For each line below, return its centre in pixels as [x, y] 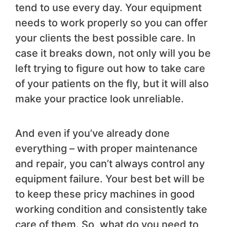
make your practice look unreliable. [100, 99]
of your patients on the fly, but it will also [112, 84]
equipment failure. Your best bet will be [110, 179]
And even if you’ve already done [92, 134]
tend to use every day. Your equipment [108, 8]
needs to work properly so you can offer [111, 23]
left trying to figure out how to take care [110, 69]
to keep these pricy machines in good [105, 194]
